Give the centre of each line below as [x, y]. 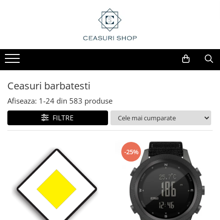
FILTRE [61, 118]
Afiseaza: [22, 101]
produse [98, 101]
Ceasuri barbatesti [49, 85]
